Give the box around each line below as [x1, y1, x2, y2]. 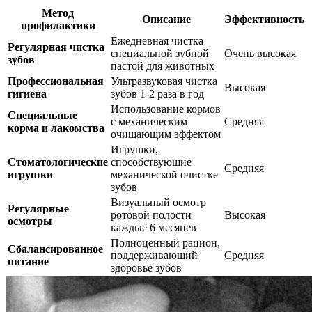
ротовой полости [111, 208, 192, 221]
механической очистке [111, 168, 218, 180]
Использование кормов [111, 102, 221, 115]
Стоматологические [8, 155, 108, 168]
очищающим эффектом [111, 127, 221, 140]
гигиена [8, 87, 47, 100]
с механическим [111, 115, 187, 127]
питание [8, 255, 49, 267]
